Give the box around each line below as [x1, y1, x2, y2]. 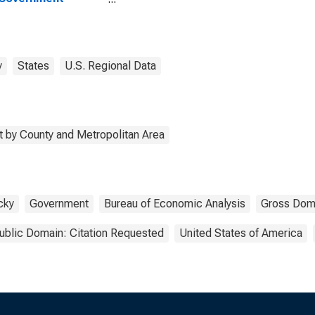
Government [30, 197, 89, 210]
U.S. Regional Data [65, 59, 156, 72]
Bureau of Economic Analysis [104, 197, 245, 210]
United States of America [179, 226, 302, 240]
